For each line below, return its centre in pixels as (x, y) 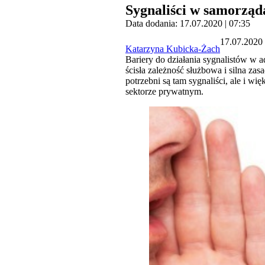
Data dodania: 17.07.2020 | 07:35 (188, 24)
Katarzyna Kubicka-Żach (173, 49)
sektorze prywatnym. (164, 92)
